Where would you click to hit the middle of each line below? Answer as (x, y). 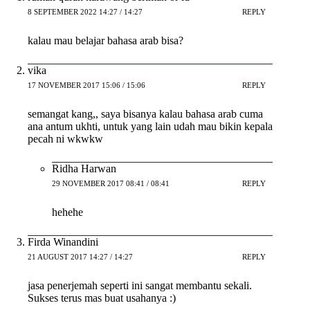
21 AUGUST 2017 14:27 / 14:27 (80, 257)
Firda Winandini (63, 241)
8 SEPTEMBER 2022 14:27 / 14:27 (85, 12)
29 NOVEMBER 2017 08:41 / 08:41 (111, 184)
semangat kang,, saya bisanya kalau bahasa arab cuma (145, 113)
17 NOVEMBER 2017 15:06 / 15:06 (86, 85)
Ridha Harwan (84, 168)
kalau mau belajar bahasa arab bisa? (106, 40)
